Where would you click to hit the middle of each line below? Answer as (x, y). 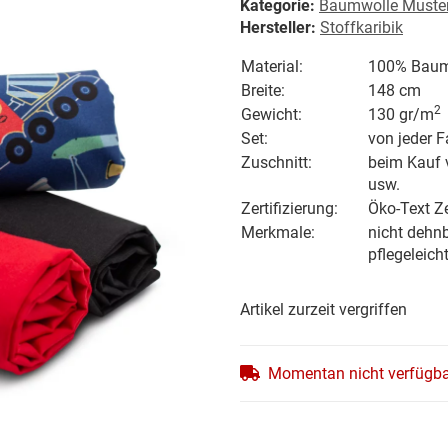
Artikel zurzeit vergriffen (323, 310)
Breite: (263, 91)
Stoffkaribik (361, 28)
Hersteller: (278, 28)
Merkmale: (278, 233)
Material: (272, 67)
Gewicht (269, 115)
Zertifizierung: (289, 209)
